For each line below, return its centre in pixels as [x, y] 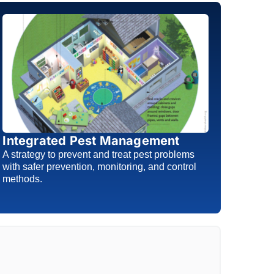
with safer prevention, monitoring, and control [100, 167]
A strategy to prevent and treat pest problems [99, 155]
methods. [23, 179]
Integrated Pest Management [91, 141]
